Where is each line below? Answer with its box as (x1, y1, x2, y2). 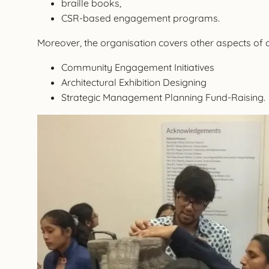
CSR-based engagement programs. (61, 12, 220, 25)
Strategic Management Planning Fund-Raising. (61, 91, 265, 104)
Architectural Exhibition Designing (61, 76, 207, 89)
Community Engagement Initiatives (61, 61, 214, 74)
